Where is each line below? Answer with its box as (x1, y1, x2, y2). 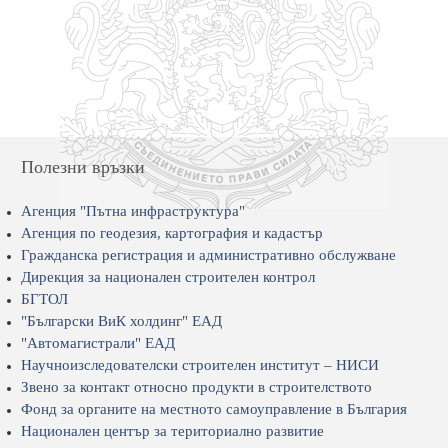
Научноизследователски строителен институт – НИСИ (20, 357, 379, 373)
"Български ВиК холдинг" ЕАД (20, 313, 222, 329)
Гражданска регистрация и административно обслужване (20, 247, 396, 263)
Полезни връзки (20, 157, 145, 177)
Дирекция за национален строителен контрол (20, 269, 315, 285)
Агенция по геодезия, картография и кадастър (20, 225, 323, 241)
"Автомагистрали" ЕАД (20, 335, 175, 351)
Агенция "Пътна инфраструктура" (20, 203, 245, 219)
